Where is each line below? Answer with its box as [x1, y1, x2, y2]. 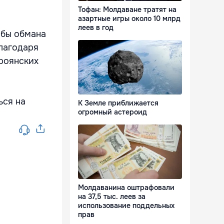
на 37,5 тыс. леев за [78, 192, 145, 201]
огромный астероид [78, 107, 147, 117]
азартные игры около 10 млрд [78, 14, 180, 23]
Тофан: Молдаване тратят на [78, 5, 176, 14]
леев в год [78, 23, 113, 32]
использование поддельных [78, 201, 174, 210]
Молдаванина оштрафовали [78, 183, 174, 192]
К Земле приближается [78, 98, 158, 108]
